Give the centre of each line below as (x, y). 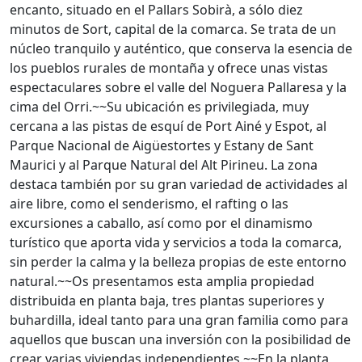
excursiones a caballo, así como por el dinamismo (161, 223)
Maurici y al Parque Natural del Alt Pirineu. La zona (164, 165)
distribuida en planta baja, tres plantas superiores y (167, 301)
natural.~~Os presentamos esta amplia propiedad (162, 281)
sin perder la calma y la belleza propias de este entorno (178, 262)
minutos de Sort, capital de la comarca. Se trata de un (173, 29)
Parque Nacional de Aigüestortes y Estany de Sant (162, 145)
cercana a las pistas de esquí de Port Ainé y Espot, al (168, 126)
